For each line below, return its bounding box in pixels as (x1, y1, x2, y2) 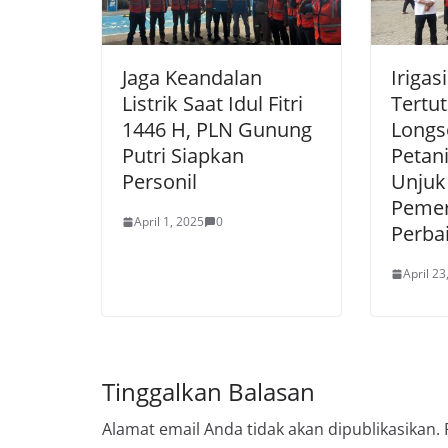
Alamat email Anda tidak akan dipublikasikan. (102, 418, 440, 441)
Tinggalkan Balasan (102, 375, 315, 409)
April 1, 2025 (134, 213, 204, 231)
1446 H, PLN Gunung (122, 116, 312, 144)
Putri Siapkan (122, 142, 244, 170)
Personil (122, 168, 197, 196)
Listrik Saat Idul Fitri (122, 90, 303, 118)
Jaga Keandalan (122, 64, 262, 92)
